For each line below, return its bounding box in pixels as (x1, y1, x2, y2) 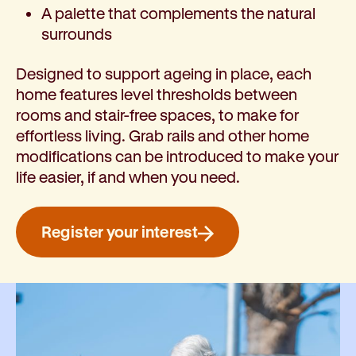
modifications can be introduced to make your (16, 147, 339, 166)
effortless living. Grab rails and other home (16, 126, 309, 145)
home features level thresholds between (16, 85, 297, 104)
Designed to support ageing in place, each (16, 64, 311, 83)
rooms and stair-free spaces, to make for (16, 106, 299, 125)
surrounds (41, 25, 112, 44)
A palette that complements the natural (41, 4, 315, 23)
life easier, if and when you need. (16, 168, 240, 187)
